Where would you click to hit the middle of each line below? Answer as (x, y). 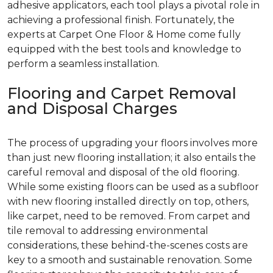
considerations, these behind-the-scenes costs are (128, 245)
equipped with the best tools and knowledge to (124, 49)
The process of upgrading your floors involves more (133, 143)
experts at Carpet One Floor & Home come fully (124, 34)
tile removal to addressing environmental (108, 230)
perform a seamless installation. (83, 63)
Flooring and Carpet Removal (122, 93)
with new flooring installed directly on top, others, (128, 201)
